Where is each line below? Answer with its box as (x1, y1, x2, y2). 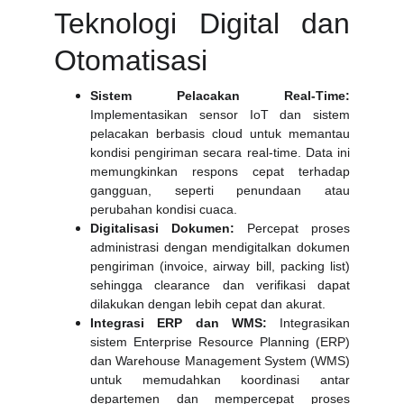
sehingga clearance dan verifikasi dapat (90, 278, 350, 292)
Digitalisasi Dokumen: (90, 221, 234, 235)
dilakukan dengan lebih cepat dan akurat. (90, 297, 326, 311)
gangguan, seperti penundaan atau (90, 183, 350, 197)
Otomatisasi (54, 44, 207, 77)
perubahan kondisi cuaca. (90, 202, 237, 216)
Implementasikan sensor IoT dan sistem (90, 107, 350, 122)
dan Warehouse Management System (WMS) (90, 353, 350, 368)
